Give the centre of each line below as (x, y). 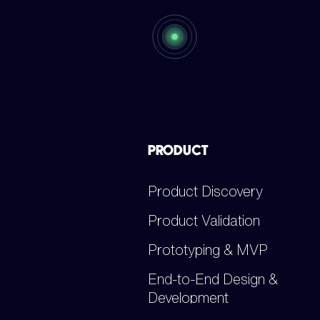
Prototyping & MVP (208, 250)
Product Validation (204, 220)
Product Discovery (206, 191)
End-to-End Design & (213, 279)
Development (189, 297)
